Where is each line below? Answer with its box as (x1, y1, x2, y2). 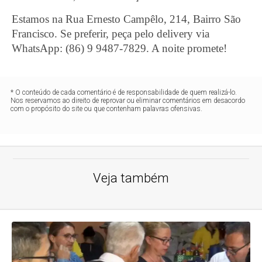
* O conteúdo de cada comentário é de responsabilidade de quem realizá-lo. (11, 88, 237, 97)
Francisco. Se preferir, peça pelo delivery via (12, 27, 210, 40)
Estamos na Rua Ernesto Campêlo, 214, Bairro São (12, 13, 242, 26)
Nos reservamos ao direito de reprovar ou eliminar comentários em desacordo (11, 96, 246, 105)
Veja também (93, 171, 169, 186)
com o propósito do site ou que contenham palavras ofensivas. (11, 105, 203, 113)
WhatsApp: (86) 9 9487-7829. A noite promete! (12, 42, 227, 55)
